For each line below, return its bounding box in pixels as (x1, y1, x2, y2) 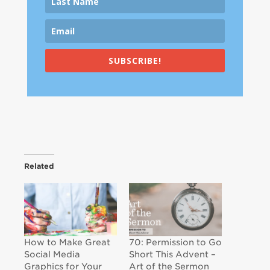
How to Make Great (24, 237, 110, 248)
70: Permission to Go (129, 237, 222, 248)
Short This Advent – (129, 250, 216, 260)
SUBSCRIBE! (108, 55, 162, 67)
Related (24, 162, 54, 171)
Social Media (24, 250, 80, 260)
